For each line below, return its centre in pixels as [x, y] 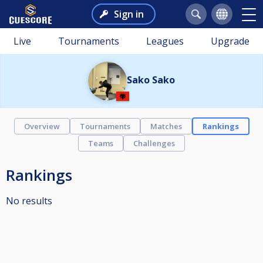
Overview [42, 126]
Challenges [154, 143]
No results [29, 201]
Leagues [165, 41]
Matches [166, 126]
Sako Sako [151, 80]
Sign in [129, 14]
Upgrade [230, 41]
